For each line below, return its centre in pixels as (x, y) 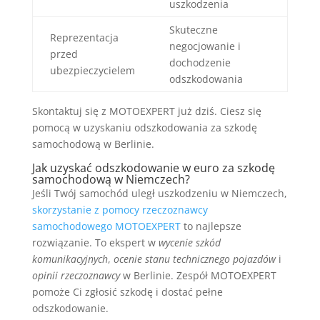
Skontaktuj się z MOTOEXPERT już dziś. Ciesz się (146, 111)
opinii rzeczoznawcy (76, 276)
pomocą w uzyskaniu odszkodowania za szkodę (144, 128)
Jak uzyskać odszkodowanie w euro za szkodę (153, 168)
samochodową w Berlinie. (93, 144)
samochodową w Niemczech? (111, 180)
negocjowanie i (205, 46)
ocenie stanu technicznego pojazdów (194, 259)
